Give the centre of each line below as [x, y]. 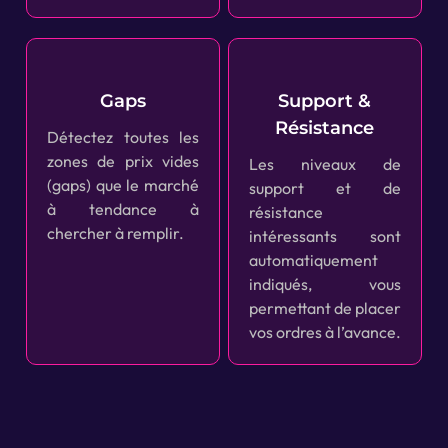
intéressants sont [324, 235]
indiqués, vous [324, 283]
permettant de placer [324, 307]
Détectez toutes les [123, 136]
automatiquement [313, 259]
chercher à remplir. [116, 232]
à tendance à [123, 208]
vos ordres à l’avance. [324, 331]
